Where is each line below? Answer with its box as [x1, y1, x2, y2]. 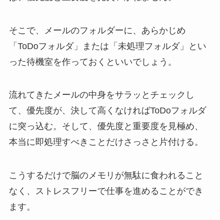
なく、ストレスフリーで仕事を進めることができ [8, 186, 203, 196]
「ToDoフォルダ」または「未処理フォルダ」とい [8, 41, 206, 51]
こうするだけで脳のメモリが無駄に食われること [8, 170, 203, 181]
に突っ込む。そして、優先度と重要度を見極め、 [8, 121, 203, 132]
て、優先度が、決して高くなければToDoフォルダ [8, 106, 206, 116]
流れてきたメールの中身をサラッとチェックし [8, 90, 194, 100]
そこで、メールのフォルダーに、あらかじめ [8, 25, 186, 35]
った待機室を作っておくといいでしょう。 [8, 56, 177, 67]
